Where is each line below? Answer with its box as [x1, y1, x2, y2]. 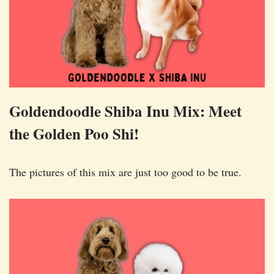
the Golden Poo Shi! [9, 122, 139, 145]
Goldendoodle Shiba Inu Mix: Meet [9, 99, 242, 122]
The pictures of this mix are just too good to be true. [9, 164, 242, 179]
